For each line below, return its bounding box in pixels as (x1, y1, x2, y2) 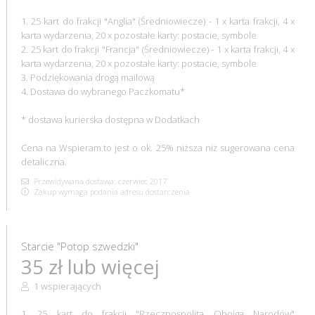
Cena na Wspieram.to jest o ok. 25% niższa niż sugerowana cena (20, 141, 295, 154)
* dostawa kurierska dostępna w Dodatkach (20, 112, 200, 126)
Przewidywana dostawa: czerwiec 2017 (31, 175, 167, 186)
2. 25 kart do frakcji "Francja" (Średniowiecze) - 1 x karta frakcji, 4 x (20, 42, 295, 56)
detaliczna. (20, 155, 67, 168)
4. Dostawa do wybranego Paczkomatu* (20, 84, 185, 98)
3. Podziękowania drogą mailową (20, 70, 155, 84)
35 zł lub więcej (20, 252, 160, 280)
